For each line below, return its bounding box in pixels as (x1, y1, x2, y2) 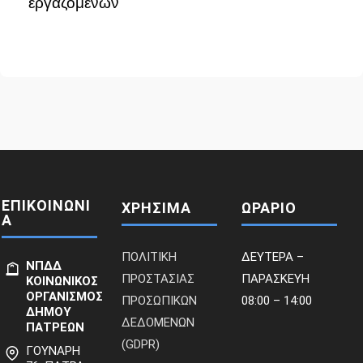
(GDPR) (122, 337, 160, 352)
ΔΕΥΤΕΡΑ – (241, 250, 304, 264)
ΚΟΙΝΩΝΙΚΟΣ (26, 274, 99, 288)
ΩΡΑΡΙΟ (241, 199, 297, 216)
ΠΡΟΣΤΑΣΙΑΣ (122, 271, 195, 286)
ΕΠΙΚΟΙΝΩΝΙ (2, 197, 92, 214)
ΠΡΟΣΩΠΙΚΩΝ (122, 293, 198, 308)
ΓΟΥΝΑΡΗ (26, 344, 81, 358)
